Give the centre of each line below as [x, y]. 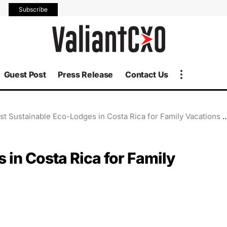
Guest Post [25, 74]
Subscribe [33, 9]
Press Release [86, 74]
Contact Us [147, 74]
